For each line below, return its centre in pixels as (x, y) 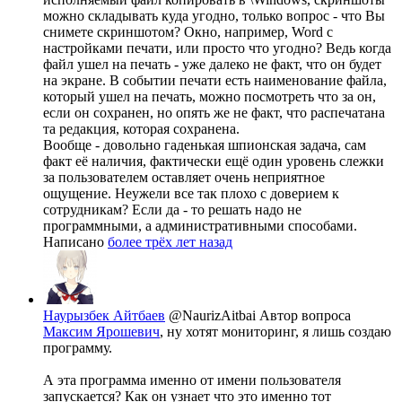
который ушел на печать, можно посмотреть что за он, (210, 97)
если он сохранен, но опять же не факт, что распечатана (214, 113)
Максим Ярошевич (101, 332)
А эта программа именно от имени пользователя (192, 380)
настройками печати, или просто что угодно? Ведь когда (217, 48)
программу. (78, 348)
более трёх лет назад (170, 242)
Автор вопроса (305, 316)
